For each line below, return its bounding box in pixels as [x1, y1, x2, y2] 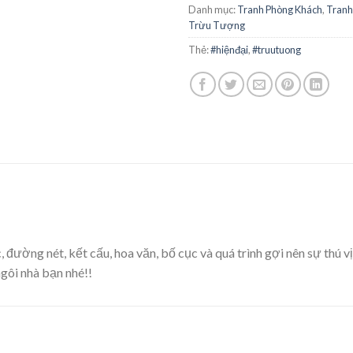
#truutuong [252, 43, 301, 56]
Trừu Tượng [188, 18, 245, 32]
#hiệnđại [210, 43, 248, 56]
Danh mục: [188, 2, 237, 16]
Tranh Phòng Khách [237, 2, 322, 16]
